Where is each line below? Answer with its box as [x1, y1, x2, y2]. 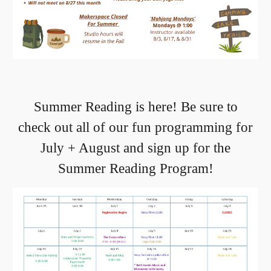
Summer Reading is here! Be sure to [33, 99, 238, 114]
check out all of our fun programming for [18, 120, 253, 135]
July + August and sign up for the [41, 140, 230, 155]
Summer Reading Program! [57, 161, 214, 176]
